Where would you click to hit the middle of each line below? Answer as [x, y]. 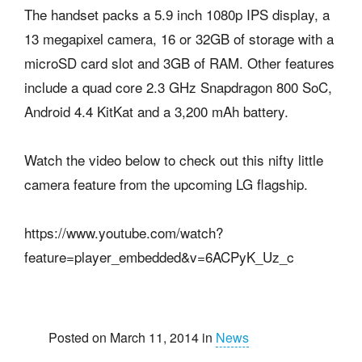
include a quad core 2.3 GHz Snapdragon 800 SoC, [178, 87]
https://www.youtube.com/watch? [124, 233]
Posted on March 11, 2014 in [132, 338]
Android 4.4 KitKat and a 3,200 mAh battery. [156, 112]
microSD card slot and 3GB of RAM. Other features [179, 63]
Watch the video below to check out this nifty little [174, 160]
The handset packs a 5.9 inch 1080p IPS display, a [177, 15]
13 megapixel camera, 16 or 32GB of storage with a [179, 39]
